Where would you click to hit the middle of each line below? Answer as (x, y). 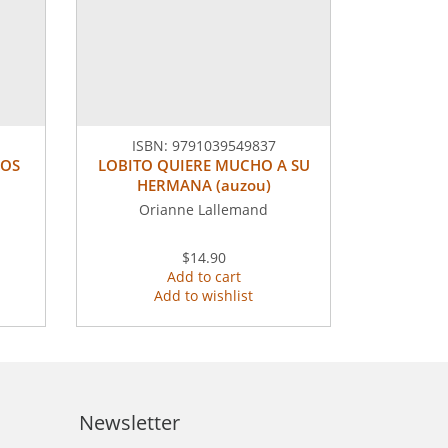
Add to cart (203, 277)
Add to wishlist (203, 296)
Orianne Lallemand (203, 210)
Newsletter (129, 423)
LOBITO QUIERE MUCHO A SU (203, 165)
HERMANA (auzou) (203, 185)
